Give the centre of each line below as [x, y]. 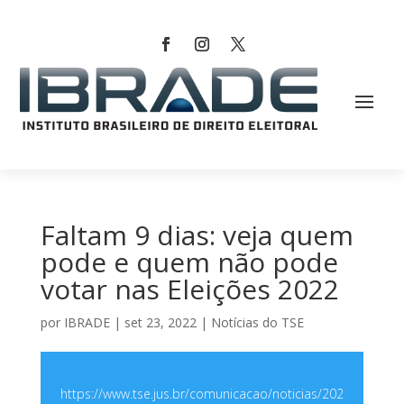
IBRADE [87, 323]
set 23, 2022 [160, 323]
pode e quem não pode [189, 262]
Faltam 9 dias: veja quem [197, 235]
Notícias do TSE [257, 323]
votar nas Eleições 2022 [189, 289]
